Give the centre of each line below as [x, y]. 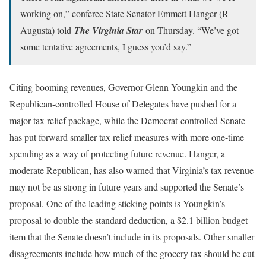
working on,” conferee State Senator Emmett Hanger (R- [126, 13]
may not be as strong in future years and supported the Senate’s [127, 186]
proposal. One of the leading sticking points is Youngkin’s [117, 203]
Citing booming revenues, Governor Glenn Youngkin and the [123, 87]
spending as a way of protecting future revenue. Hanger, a [117, 153]
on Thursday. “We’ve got [191, 30]
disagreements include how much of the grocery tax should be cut [132, 253]
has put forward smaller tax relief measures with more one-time [127, 137]
